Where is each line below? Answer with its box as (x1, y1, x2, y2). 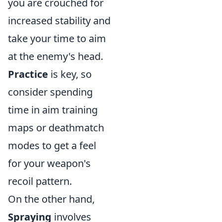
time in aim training (8, 103, 98, 116)
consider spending (8, 85, 93, 99)
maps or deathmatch (8, 121, 104, 134)
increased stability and (8, 14, 111, 27)
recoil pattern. (8, 174, 72, 188)
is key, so (48, 67, 92, 81)
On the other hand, (8, 192, 95, 206)
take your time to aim (8, 32, 106, 45)
